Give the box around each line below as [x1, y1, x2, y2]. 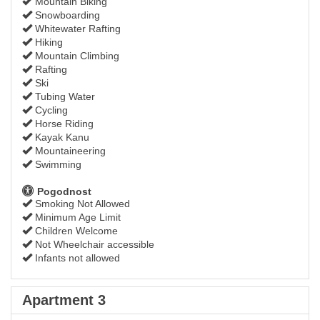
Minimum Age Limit [32, 211, 121, 223]
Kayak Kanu [32, 131, 89, 143]
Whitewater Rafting [32, 22, 121, 34]
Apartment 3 [22, 291, 106, 308]
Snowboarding [32, 9, 100, 21]
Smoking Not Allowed [32, 197, 130, 209]
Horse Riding [32, 117, 94, 129]
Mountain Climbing [32, 49, 119, 61]
